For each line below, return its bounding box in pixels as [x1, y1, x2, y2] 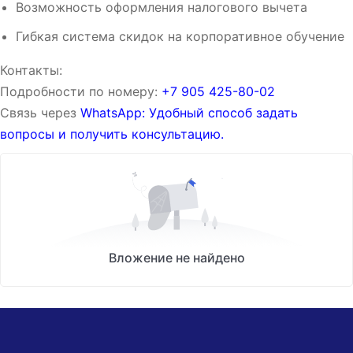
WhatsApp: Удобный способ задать [80, 105, 298, 121]
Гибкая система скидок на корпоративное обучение [16, 28, 344, 45]
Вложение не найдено [108, 249, 245, 266]
